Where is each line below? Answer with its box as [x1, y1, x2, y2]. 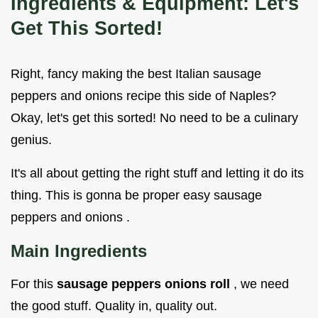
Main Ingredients [11, 241, 147, 261]
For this [11, 277, 57, 292]
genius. [11, 133, 52, 148]
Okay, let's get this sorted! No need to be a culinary [11, 111, 298, 126]
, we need [234, 277, 289, 292]
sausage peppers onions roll [57, 277, 234, 292]
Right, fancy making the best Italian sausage [11, 67, 261, 82]
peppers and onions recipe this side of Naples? [11, 89, 276, 104]
